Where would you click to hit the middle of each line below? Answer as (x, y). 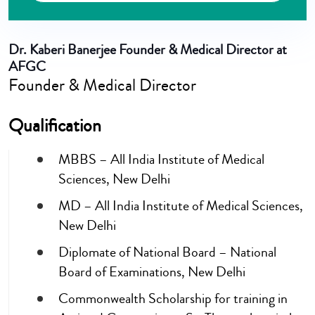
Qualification (55, 126)
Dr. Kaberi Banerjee (62, 50)
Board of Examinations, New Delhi (152, 272)
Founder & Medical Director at (203, 50)
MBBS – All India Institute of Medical (161, 160)
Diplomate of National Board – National (167, 252)
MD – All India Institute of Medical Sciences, (181, 206)
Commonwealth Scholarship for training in (173, 299)
